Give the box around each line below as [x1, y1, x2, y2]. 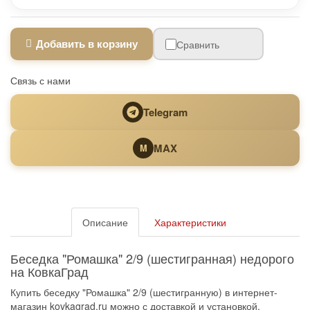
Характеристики [154, 215, 226, 229]
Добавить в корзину [36, 36, 138, 51]
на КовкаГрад [10, 262, 89, 280]
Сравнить [176, 37, 219, 51]
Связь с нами [10, 73, 71, 87]
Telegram [143, 104, 188, 120]
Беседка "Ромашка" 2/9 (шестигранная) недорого [10, 249, 294, 267]
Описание [82, 215, 128, 229]
